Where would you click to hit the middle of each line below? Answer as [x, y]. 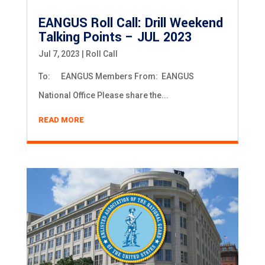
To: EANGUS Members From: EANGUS [116, 77]
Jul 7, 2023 [59, 54]
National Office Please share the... [103, 96]
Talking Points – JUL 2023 [115, 38]
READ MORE [61, 120]
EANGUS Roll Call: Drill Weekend [130, 23]
